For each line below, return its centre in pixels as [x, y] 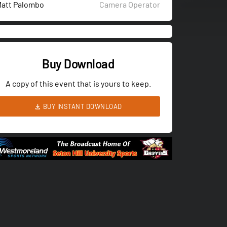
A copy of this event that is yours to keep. [78, 83]
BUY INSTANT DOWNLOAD [82, 106]
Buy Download [78, 64]
